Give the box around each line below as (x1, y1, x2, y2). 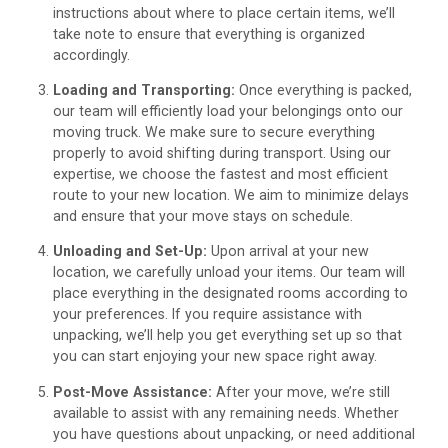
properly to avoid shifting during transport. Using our (53, 144, 392, 161)
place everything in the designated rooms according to (53, 285, 409, 302)
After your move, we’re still (212, 383, 391, 400)
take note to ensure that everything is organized (53, 25, 366, 42)
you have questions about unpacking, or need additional (53, 425, 416, 442)
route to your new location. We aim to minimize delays (53, 186, 410, 203)
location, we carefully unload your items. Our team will (53, 264, 406, 281)
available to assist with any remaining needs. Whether (53, 404, 400, 421)
